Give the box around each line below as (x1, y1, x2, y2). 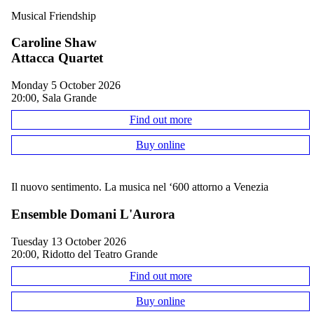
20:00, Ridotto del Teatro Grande (11, 247, 158, 260)
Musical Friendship (11, 9, 96, 22)
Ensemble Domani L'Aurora (11, 206, 175, 221)
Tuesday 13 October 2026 (18, 235, 126, 247)
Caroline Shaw (11, 35, 97, 50)
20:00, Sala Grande (11, 91, 97, 104)
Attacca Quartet (11, 50, 103, 66)
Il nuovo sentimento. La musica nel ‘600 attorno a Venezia (11, 181, 268, 193)
